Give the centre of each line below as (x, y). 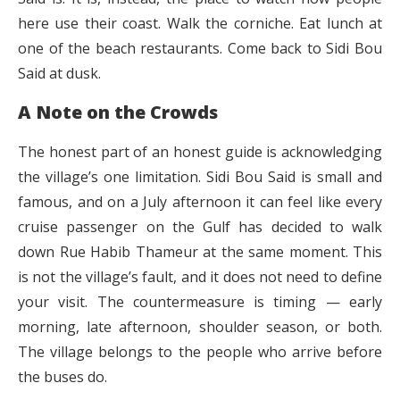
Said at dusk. (59, 74)
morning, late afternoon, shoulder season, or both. (200, 327)
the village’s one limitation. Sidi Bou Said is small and (200, 177)
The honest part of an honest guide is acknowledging (200, 152)
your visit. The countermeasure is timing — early (200, 302)
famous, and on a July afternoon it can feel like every (200, 202)
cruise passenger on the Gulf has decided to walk (200, 227)
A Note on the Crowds (118, 112)
